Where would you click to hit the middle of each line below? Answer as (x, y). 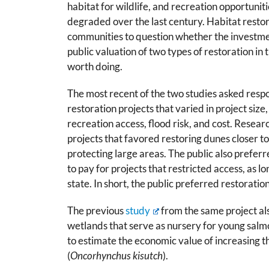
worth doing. (95, 66)
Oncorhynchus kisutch (116, 256)
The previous (96, 211)
